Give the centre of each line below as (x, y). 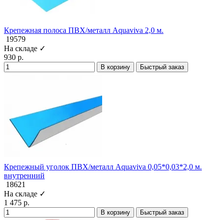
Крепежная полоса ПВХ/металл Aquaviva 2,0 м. (84, 30)
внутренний (24, 175)
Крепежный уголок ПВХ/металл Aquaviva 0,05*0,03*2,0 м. (103, 166)
